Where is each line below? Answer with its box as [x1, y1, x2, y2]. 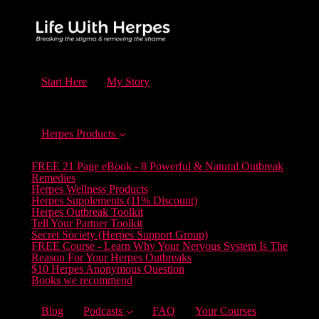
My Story [107, 75, 150, 88]
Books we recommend [31, 274, 132, 286]
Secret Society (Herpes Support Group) [31, 229, 208, 241]
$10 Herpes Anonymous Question [31, 263, 184, 275]
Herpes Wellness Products [31, 183, 148, 195]
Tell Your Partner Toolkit [31, 217, 142, 229]
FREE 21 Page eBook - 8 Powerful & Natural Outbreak [31, 160, 283, 172]
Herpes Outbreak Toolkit [31, 206, 143, 218]
